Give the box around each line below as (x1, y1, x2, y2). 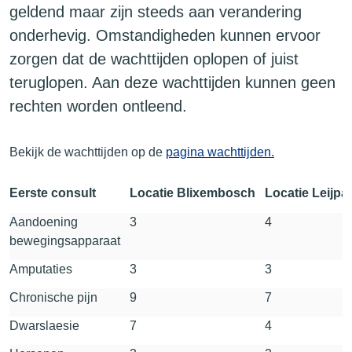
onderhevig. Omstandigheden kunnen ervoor (9, 27, 321, 44)
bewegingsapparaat (9, 234, 120, 247)
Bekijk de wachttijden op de (9, 145, 166, 159)
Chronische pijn (9, 291, 101, 304)
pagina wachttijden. (166, 145, 274, 159)
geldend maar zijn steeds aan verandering (9, 3, 302, 20)
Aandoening (9, 215, 78, 229)
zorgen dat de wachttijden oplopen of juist (9, 50, 299, 68)
